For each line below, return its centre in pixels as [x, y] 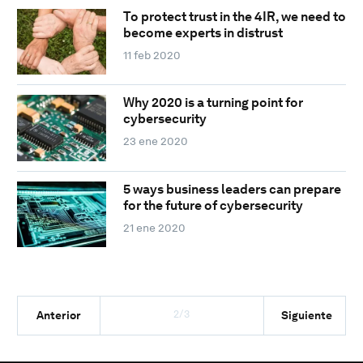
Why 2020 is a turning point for [213, 103]
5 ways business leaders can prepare [232, 189]
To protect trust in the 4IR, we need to [234, 16]
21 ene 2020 [154, 227]
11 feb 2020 [152, 55]
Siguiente [306, 315]
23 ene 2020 [155, 141]
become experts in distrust [203, 32]
